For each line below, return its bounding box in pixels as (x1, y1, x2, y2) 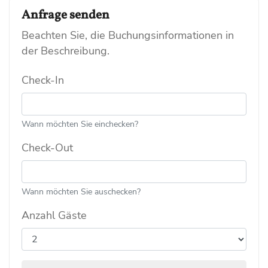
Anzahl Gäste (22, 208, 87, 223)
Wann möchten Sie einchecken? (22, 118, 138, 130)
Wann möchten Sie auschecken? (22, 185, 141, 197)
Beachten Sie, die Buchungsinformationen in (22, 28, 234, 42)
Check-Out (22, 140, 73, 155)
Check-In (22, 72, 64, 87)
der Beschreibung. (22, 43, 109, 58)
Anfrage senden (22, 6, 109, 24)
